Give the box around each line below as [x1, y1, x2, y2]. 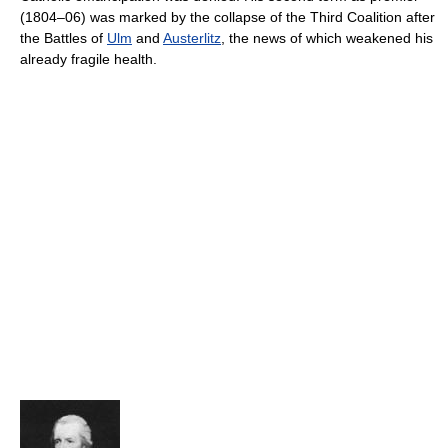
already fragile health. [20, 51, 157, 67]
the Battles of [20, 30, 107, 46]
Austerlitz [163, 30, 221, 46]
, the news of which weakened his [221, 30, 433, 46]
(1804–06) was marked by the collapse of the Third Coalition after [20, 9, 435, 25]
